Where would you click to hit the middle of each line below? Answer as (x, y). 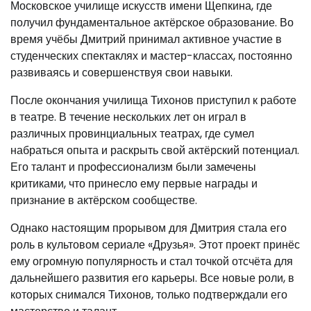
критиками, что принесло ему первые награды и (134, 184)
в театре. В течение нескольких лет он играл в (128, 117)
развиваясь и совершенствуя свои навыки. (121, 73)
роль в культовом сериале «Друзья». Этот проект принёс (155, 245)
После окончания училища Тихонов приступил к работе (153, 101)
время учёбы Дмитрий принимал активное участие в (146, 40)
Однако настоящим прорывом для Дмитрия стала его (149, 228)
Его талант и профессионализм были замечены (133, 167)
